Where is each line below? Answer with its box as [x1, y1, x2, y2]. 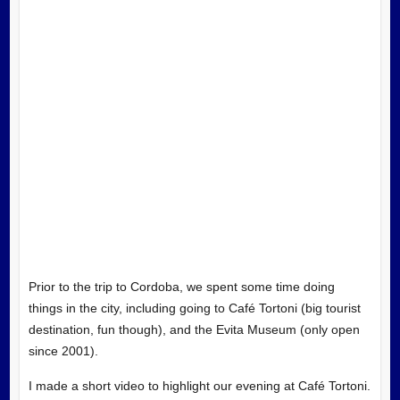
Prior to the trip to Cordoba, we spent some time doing [28, 279, 335, 294]
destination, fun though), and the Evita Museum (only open [28, 321, 360, 337]
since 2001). [28, 343, 98, 358]
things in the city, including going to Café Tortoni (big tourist [28, 300, 361, 315]
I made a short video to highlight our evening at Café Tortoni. [28, 378, 371, 393]
